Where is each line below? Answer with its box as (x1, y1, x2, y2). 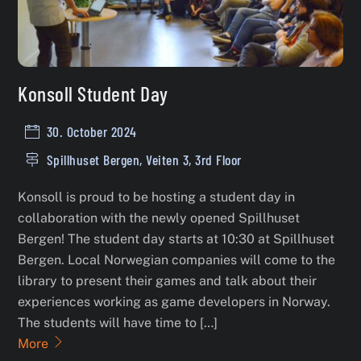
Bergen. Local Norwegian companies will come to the (18, 251, 336, 268)
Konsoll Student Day (18, 81, 168, 106)
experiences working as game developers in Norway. (18, 293, 331, 309)
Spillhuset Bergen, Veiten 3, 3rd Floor (46, 150, 242, 168)
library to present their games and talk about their (18, 272, 317, 288)
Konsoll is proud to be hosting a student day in (18, 189, 296, 205)
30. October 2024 (46, 122, 137, 140)
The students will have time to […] (18, 314, 218, 330)
